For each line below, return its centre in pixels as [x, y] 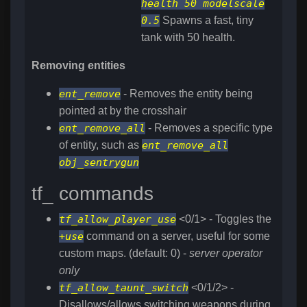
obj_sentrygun [99, 163]
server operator [226, 254]
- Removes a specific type [209, 128]
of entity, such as [100, 145]
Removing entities [78, 66]
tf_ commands [93, 194]
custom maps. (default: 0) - [124, 254]
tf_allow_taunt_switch [124, 288]
